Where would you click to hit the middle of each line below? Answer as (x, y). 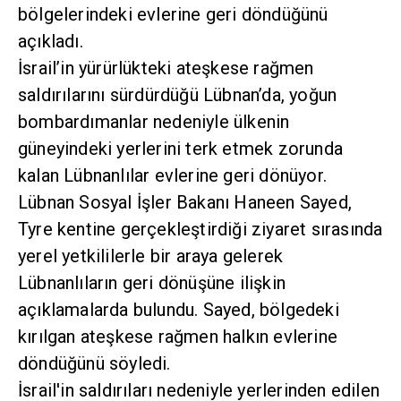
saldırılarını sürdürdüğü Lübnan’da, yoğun (178, 95)
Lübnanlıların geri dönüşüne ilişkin (152, 283)
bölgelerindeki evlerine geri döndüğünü (173, 15)
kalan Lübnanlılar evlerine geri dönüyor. (173, 176)
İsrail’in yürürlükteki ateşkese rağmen (166, 68)
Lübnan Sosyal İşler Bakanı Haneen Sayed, (185, 203)
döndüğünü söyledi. (94, 364)
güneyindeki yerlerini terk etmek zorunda (181, 149)
